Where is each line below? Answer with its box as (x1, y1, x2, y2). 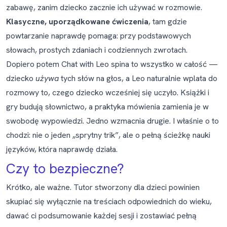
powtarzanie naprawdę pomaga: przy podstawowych (6, 30, 191, 41)
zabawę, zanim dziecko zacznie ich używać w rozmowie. (6, 2, 202, 13)
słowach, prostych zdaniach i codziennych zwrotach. (6, 45, 187, 55)
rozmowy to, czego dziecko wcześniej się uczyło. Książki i (6, 87, 209, 98)
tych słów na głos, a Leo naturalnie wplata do (59, 73, 217, 84)
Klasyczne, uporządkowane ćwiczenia (6, 16, 148, 27)
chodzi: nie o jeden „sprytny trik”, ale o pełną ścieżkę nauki (6, 130, 210, 140)
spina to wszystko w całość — (109, 59, 218, 69)
